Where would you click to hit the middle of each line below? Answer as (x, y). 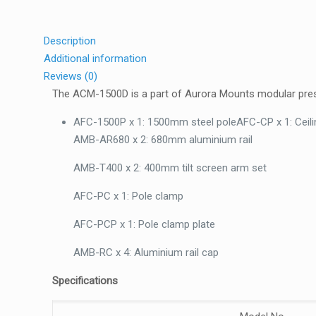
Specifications (85, 281)
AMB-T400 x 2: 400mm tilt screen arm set (170, 168)
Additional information (95, 59)
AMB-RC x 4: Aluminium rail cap (146, 253)
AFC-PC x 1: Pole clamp (129, 196)
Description (70, 41)
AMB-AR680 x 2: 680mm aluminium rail (163, 140)
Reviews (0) (71, 76)
